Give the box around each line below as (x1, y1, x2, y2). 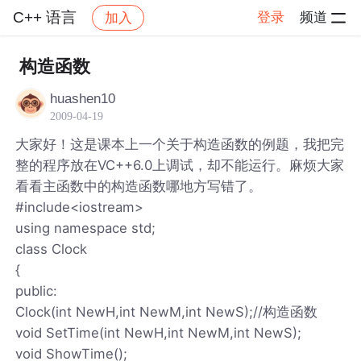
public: (15, 282, 58, 299)
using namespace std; (15, 219, 156, 236)
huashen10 (50, 90, 116, 106)
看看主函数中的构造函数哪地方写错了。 (15, 177, 263, 194)
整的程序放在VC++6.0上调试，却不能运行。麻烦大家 (15, 156, 345, 173)
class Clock (15, 240, 88, 257)
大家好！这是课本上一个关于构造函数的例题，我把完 (15, 135, 345, 152)
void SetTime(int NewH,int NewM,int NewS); (15, 324, 302, 341)
